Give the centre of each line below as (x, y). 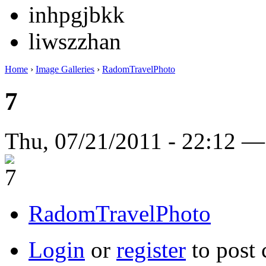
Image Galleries (65, 69)
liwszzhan (75, 41)
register (151, 249)
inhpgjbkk (77, 14)
